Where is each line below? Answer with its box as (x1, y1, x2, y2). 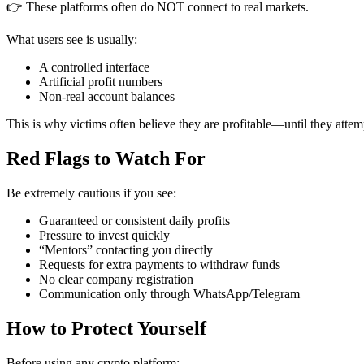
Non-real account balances (39, 89, 175, 104)
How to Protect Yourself (6, 317, 206, 339)
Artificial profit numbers (39, 75, 162, 89)
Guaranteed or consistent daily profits (39, 214, 230, 228)
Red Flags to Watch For (6, 148, 206, 170)
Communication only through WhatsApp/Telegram (39, 287, 300, 301)
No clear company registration (39, 272, 193, 287)
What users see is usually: (6, 32, 137, 47)
